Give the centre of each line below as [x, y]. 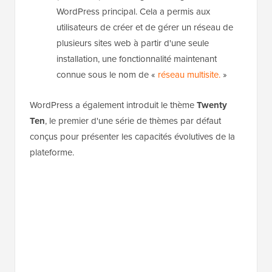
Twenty [212, 105]
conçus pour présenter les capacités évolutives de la [132, 136]
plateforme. [52, 152]
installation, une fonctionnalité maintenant [137, 59]
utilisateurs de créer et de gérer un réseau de [145, 27]
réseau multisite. [189, 74]
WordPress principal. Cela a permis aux [133, 11]
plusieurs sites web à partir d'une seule [133, 43]
